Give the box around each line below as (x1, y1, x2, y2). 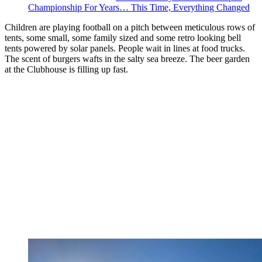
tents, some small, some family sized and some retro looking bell (5, 33, 241, 43)
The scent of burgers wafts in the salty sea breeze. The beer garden (5, 54, 250, 64)
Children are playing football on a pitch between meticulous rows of (5, 22, 255, 33)
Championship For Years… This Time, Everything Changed (28, 2, 250, 13)
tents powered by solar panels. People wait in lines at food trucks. (5, 43, 245, 54)
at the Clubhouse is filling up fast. (5, 64, 128, 75)
